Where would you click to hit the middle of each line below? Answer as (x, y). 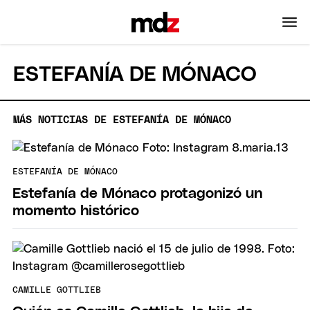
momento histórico (76, 210)
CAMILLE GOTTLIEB (57, 291)
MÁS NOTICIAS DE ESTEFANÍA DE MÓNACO (122, 120)
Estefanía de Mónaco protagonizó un (137, 193)
